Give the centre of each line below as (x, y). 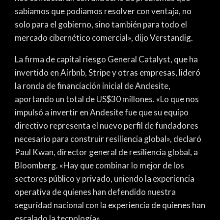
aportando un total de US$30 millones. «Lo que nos (107, 99)
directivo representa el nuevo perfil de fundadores (107, 125)
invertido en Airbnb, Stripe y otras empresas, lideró (108, 72)
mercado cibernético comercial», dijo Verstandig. (104, 37)
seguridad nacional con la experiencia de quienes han (110, 205)
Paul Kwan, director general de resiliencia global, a (106, 152)
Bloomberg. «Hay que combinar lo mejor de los (99, 165)
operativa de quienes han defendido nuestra (95, 192)
